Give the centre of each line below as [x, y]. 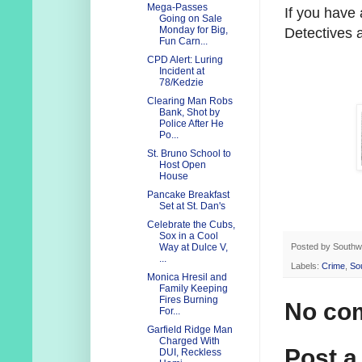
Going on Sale [190, 19]
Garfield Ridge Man [189, 330]
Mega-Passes [177, 8]
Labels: [306, 266]
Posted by [312, 247]
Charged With [189, 341]
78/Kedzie [181, 83]
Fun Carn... [183, 42]
